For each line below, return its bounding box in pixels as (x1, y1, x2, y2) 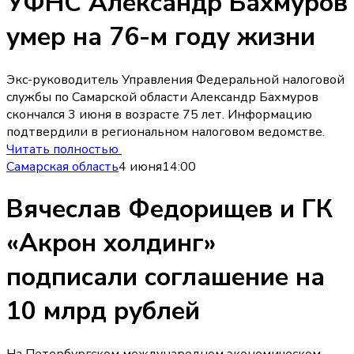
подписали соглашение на (6, 260, 325, 295)
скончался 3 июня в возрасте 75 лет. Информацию (6, 105, 312, 123)
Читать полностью (6, 140, 122, 158)
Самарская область (6, 157, 119, 175)
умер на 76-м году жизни (6, 20, 315, 55)
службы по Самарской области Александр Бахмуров (6, 88, 318, 106)
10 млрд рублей (6, 294, 200, 329)
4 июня (119, 157, 162, 175)
